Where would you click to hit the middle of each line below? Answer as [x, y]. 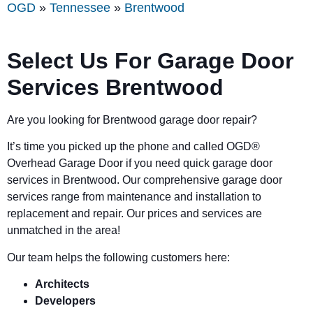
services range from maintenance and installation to [134, 197]
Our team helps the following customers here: [118, 257]
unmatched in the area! [64, 231]
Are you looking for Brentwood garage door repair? [132, 119]
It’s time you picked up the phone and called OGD [129, 147]
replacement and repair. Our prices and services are [134, 214]
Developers [65, 300]
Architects [62, 284]
